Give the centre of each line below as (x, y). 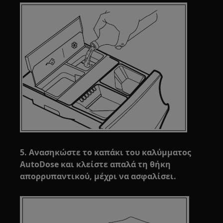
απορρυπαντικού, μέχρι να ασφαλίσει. (98, 176)
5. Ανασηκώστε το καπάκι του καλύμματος (106, 152)
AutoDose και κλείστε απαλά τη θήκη (96, 164)
